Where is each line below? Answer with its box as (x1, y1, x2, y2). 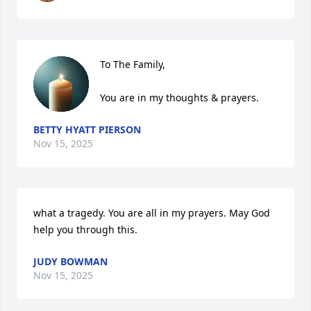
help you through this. (33, 223, 137, 236)
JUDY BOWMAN (33, 255, 108, 268)
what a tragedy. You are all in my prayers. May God (33, 206, 270, 219)
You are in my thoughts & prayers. (100, 91, 259, 104)
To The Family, (100, 58, 165, 71)
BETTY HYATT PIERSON (33, 123, 141, 136)
